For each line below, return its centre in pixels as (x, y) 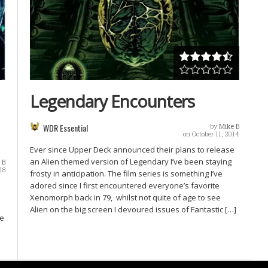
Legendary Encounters (112, 101)
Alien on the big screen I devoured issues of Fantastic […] (133, 210)
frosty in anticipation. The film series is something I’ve (127, 174)
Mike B (229, 126)
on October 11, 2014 (211, 134)
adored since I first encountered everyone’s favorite (125, 186)
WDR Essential (66, 128)
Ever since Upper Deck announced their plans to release (133, 150)
